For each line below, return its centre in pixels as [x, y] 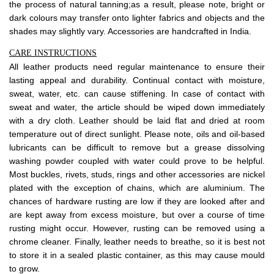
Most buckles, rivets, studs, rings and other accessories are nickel [137, 175]
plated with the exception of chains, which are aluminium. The [137, 188]
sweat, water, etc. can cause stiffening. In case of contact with [137, 94]
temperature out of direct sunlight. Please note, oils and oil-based [137, 134]
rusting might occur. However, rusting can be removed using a [137, 228]
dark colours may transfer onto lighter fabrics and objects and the [137, 18]
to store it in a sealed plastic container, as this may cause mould [137, 255]
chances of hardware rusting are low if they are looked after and [137, 202]
